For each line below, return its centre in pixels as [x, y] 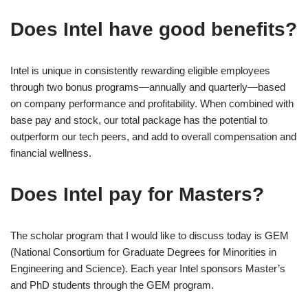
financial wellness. [51, 153]
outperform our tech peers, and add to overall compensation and [153, 136]
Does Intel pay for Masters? [137, 194]
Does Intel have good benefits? [154, 29]
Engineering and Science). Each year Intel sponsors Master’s [148, 268]
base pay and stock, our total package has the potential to [139, 120]
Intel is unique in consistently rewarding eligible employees [140, 70]
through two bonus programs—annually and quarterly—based [148, 87]
